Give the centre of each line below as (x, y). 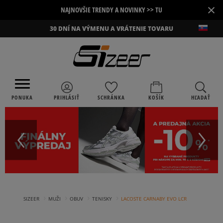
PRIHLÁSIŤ (67, 97)
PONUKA (22, 97)
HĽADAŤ (201, 97)
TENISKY (102, 199)
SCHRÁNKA (111, 97)
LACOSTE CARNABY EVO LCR (154, 199)
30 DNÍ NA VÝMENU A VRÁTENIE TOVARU (111, 29)
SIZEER (31, 199)
